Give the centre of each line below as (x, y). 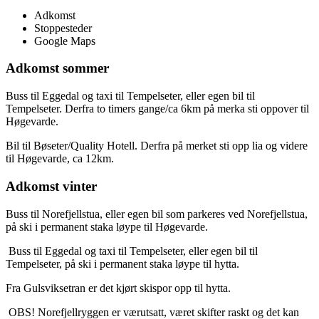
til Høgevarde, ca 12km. (60, 159)
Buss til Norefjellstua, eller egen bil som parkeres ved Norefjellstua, (157, 214)
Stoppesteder (63, 28)
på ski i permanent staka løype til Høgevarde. (107, 226)
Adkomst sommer (57, 68)
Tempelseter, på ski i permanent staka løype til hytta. (124, 263)
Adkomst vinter (51, 186)
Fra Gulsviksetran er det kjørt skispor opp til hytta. (118, 288)
